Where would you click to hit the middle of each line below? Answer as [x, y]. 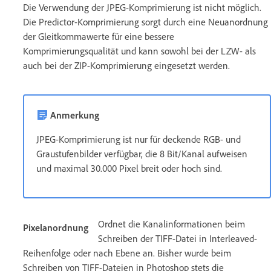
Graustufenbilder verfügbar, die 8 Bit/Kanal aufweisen [142, 153]
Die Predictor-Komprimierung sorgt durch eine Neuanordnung [145, 21]
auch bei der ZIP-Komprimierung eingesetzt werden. [126, 65]
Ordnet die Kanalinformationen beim [171, 224]
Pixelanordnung [56, 227]
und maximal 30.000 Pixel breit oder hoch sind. [129, 168]
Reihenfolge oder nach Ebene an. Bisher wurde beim [127, 253]
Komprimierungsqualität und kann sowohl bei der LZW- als [139, 51]
